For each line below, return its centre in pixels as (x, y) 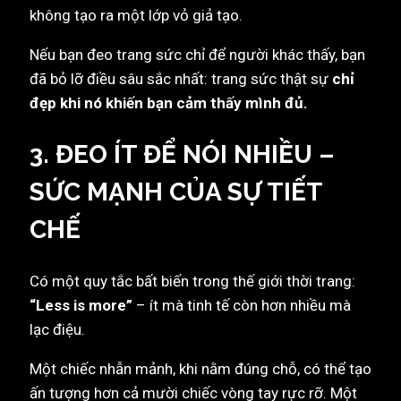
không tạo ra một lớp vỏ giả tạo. (136, 15)
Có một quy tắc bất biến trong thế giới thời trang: (192, 282)
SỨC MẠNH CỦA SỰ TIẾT (176, 192)
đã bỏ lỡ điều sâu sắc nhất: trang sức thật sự (181, 78)
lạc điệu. (57, 330)
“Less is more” (81, 306)
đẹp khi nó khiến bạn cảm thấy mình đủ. (169, 102)
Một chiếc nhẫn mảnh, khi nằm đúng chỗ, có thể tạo (200, 369)
